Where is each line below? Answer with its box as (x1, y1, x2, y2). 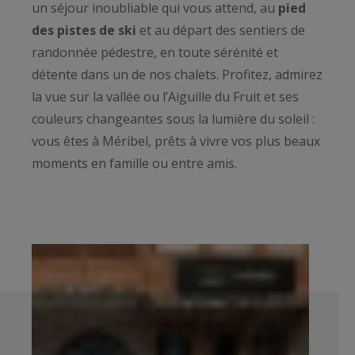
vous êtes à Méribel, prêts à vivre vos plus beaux (32, 132, 320, 151)
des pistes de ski (32, 21, 136, 40)
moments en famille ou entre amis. (32, 155, 240, 173)
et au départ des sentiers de (136, 21, 305, 40)
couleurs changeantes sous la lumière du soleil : (32, 110, 315, 128)
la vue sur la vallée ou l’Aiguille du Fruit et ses (32, 88, 299, 106)
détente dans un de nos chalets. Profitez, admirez (32, 66, 323, 84)
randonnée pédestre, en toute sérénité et (32, 44, 278, 62)
